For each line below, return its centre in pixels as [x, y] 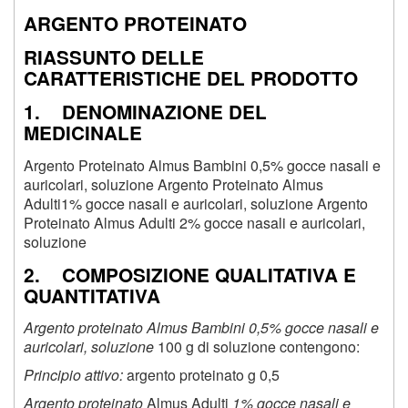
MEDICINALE [83, 132]
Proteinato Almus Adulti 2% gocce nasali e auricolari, [194, 222]
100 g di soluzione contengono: [259, 347]
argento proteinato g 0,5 [201, 375]
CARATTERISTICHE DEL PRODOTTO [191, 77]
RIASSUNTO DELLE [114, 56]
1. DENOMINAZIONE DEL [145, 111]
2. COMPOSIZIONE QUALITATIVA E [190, 274]
